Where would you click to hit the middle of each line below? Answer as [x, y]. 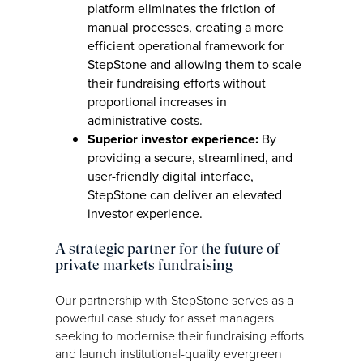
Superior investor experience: [173, 139]
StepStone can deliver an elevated [185, 194]
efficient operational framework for [186, 45]
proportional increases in [157, 101]
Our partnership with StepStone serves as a [174, 299]
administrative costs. [145, 120]
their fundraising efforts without [177, 83]
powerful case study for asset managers [164, 317]
